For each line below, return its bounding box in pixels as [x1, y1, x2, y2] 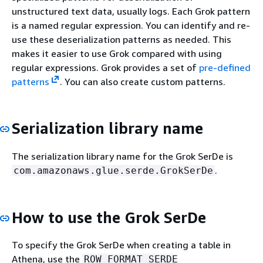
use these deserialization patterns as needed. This [12, 33, 231, 45]
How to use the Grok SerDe [12, 208, 206, 227]
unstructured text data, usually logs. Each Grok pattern [12, 5, 250, 17]
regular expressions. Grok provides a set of [12, 62, 199, 73]
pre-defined [199, 62, 251, 73]
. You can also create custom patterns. [59, 76, 225, 87]
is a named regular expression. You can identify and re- [12, 19, 250, 31]
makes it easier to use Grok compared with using [12, 48, 222, 59]
